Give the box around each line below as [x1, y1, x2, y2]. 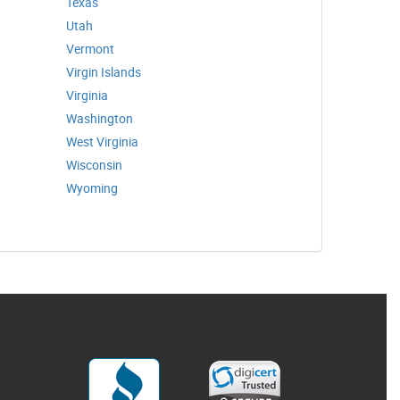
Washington [66, 110, 133, 127]
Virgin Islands [66, 63, 141, 80]
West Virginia [66, 133, 138, 150]
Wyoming [66, 179, 118, 196]
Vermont [66, 40, 114, 57]
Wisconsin [66, 156, 122, 173]
